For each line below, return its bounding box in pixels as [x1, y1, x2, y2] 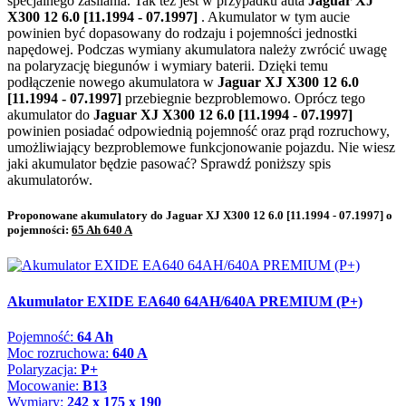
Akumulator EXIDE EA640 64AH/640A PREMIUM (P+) [7, 293, 362, 309]
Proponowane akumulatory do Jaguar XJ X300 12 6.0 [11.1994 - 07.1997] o [7, 208, 392, 223]
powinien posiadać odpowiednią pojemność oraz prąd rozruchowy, [7, 123, 390, 140]
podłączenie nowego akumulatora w [7, 74, 217, 91]
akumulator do [7, 107, 93, 123]
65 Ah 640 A [72, 223, 132, 237]
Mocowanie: [7, 378, 82, 394]
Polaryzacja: [7, 362, 81, 378]
